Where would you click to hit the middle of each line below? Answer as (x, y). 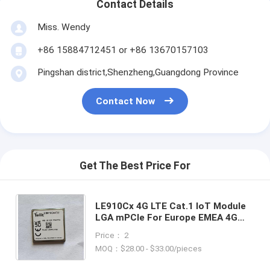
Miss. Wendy (63, 27)
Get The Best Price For (135, 166)
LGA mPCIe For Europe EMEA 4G (166, 217)
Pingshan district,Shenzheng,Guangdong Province (138, 72)
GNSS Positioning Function (155, 240)
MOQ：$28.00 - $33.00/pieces (148, 248)
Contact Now (126, 102)
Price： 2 (111, 235)
